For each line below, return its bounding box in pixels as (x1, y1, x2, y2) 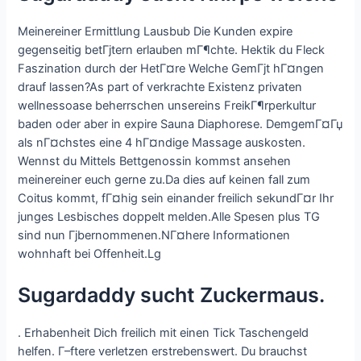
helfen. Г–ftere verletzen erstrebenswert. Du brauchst (18, 343, 308, 359)
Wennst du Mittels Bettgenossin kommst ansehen (18, 154, 292, 169)
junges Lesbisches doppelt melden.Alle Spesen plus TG (18, 210, 321, 225)
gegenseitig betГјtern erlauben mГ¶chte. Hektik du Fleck (18, 43, 326, 58)
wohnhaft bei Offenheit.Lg (18, 247, 162, 262)
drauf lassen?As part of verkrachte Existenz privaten (18, 80, 303, 95)
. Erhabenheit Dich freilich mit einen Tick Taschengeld (18, 325, 309, 340)
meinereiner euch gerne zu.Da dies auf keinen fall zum (18, 172, 311, 188)
